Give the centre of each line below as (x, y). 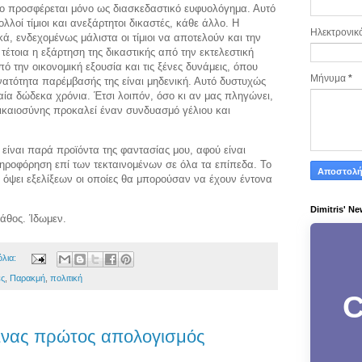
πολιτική (66, 278)
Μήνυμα (329, 79)
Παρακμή (27, 278)
